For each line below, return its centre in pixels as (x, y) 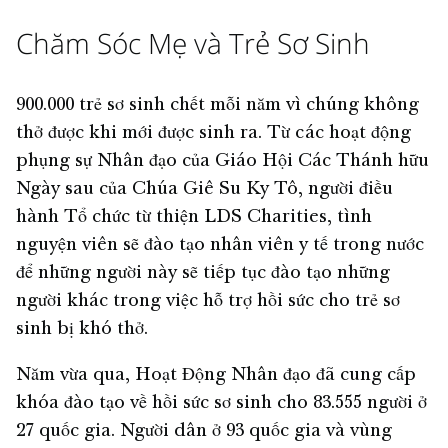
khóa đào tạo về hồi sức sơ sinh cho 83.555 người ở (221, 403)
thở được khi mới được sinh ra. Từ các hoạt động (213, 133)
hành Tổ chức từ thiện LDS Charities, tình (194, 217)
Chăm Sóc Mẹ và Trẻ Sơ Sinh (193, 42)
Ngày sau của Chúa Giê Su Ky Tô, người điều (204, 189)
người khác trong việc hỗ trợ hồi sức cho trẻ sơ (208, 301)
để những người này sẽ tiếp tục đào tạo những (203, 273)
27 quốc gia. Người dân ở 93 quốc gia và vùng (204, 431)
